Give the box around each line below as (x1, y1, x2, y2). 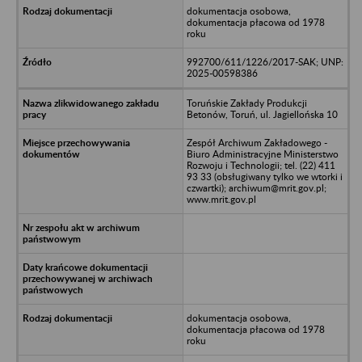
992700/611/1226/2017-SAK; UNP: (186, 55, 343, 68)
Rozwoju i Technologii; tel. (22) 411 (186, 158, 335, 171)
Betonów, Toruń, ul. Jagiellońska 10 (186, 107, 338, 120)
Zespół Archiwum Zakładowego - (186, 136, 327, 149)
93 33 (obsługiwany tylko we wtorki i (186, 170, 343, 183)
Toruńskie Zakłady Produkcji (186, 96, 307, 109)
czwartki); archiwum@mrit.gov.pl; (186, 181, 326, 194)
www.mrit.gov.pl (186, 192, 256, 205)
